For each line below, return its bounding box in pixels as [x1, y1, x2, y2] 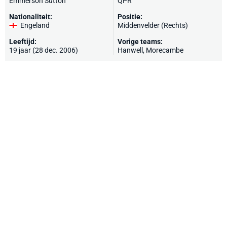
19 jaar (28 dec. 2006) [9, 46, 78, 54]
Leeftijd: [9, 37, 36, 46]
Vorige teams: [118, 37, 163, 46]
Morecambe [146, 46, 183, 54]
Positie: [118, 13, 142, 21]
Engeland [20, 21, 50, 29]
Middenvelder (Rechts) [118, 21, 188, 29]
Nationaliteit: [9, 13, 52, 21]
